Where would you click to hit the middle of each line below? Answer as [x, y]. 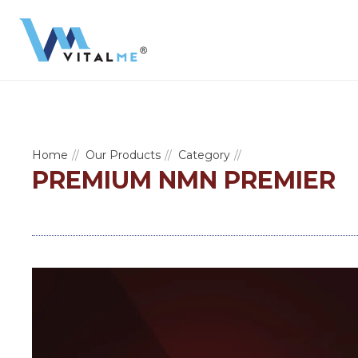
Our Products [123, 155]
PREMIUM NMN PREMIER [184, 180]
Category [204, 155]
